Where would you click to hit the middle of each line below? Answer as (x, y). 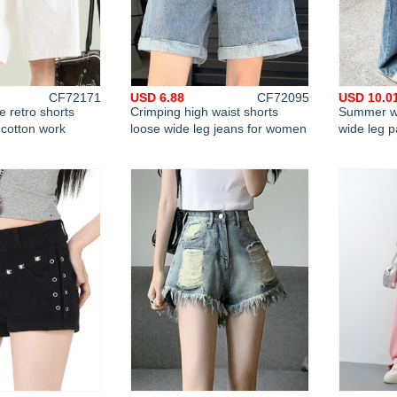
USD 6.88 (157, 97)
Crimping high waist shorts (204, 112)
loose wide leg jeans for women (218, 128)
